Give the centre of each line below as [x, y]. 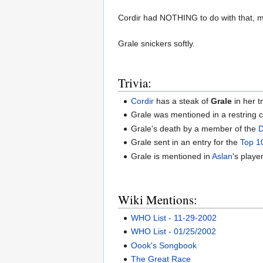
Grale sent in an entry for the [186, 142]
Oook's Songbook [164, 245]
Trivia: [135, 82]
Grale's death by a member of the [195, 128]
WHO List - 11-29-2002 [174, 218]
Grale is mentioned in [172, 156]
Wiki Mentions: [158, 199]
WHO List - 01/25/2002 [174, 232]
